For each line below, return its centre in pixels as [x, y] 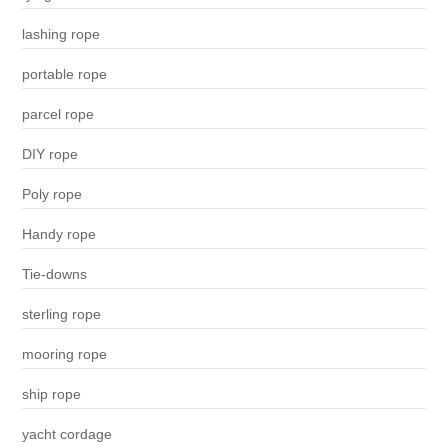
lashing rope [60, 34]
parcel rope [57, 114]
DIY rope [49, 154]
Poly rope [51, 194]
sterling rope [61, 314]
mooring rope [64, 354]
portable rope [64, 74]
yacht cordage [66, 434]
